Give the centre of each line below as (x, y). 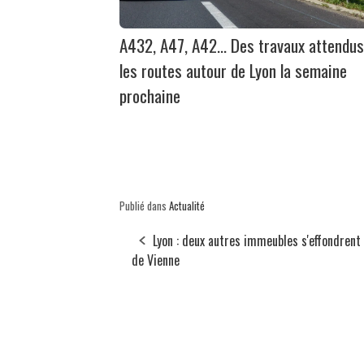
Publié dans (144, 206)
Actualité (187, 206)
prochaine (150, 96)
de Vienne (156, 260)
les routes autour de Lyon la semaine (233, 71)
